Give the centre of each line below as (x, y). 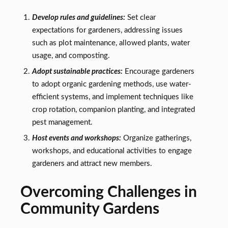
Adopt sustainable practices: (77, 72)
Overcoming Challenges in (109, 193)
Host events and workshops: (76, 138)
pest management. (62, 123)
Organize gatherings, (156, 138)
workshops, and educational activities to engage (112, 151)
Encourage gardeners (158, 72)
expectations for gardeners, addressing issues (107, 31)
